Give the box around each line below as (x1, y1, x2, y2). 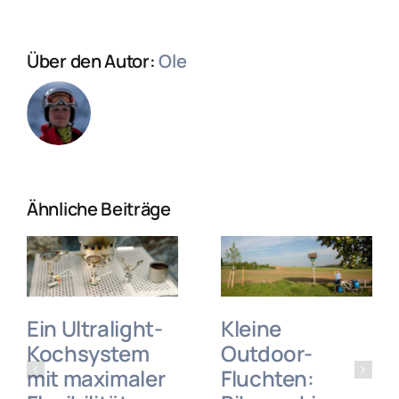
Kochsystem (27, 338, 150, 368)
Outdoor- (221, 338, 313, 368)
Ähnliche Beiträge (27, 197, 171, 222)
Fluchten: (221, 362, 314, 393)
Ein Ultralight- (27, 313, 163, 343)
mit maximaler (27, 362, 166, 393)
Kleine (221, 313, 281, 343)
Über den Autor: (27, 49, 159, 74)
